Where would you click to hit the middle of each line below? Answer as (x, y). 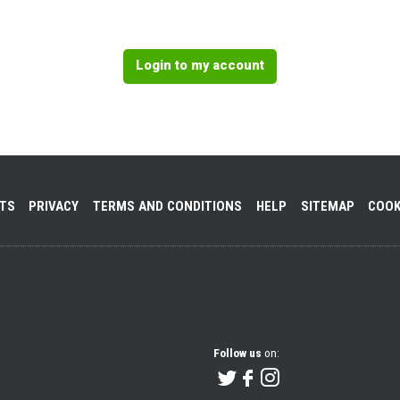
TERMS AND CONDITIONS (168, 207)
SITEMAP (327, 207)
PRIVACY (54, 207)
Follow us (238, 352)
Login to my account (200, 66)
